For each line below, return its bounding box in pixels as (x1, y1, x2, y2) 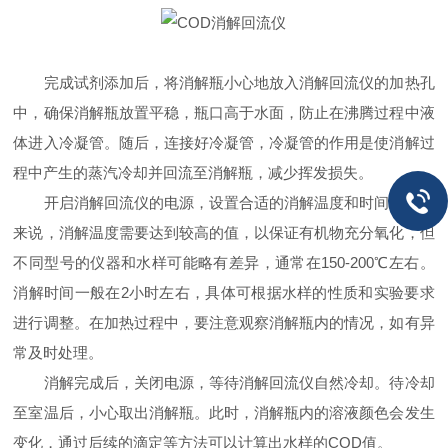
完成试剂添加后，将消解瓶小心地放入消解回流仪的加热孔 (13, 74, 435, 91)
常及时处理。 (13, 344, 104, 361)
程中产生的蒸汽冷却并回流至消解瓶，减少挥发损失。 (13, 164, 374, 181)
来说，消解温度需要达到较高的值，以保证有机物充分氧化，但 (13, 224, 435, 241)
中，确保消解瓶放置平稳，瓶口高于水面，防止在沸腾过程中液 (13, 104, 435, 121)
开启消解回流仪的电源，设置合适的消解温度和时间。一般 (13, 194, 435, 211)
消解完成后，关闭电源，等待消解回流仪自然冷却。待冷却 (13, 374, 435, 391)
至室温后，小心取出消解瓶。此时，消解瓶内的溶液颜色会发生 (13, 404, 435, 421)
